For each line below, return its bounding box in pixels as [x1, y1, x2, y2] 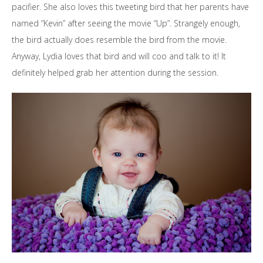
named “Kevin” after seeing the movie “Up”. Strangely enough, [12, 18, 240, 29]
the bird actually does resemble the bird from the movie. [12, 34, 227, 45]
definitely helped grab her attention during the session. [12, 67, 218, 78]
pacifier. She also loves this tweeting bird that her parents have [12, 1, 249, 12]
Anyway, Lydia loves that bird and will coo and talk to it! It [12, 50, 226, 62]
